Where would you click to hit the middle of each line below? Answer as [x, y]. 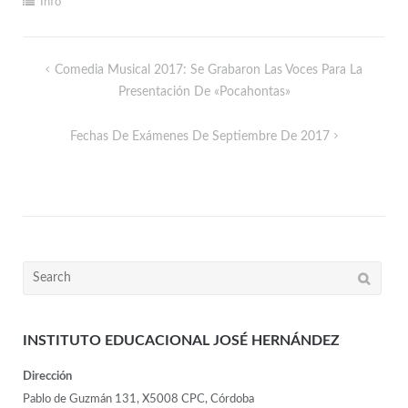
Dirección [47, 376]
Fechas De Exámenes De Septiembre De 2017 [199, 137]
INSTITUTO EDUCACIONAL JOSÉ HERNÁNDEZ [181, 340]
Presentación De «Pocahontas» [204, 92]
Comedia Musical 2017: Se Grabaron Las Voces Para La [208, 71]
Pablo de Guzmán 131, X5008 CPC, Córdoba [138, 399]
